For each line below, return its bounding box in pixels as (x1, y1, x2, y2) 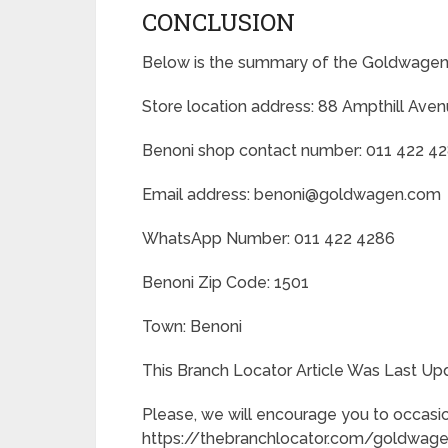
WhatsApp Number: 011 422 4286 (142, 229, 395, 248)
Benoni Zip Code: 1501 (142, 273, 309, 292)
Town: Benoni (142, 317, 242, 336)
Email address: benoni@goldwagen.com (142, 185, 441, 204)
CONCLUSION (142, 6, 295, 38)
